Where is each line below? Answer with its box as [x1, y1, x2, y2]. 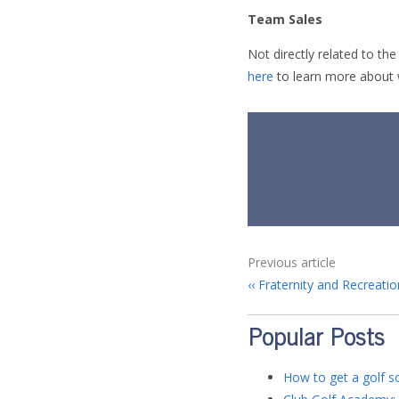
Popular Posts [248, 329, 385, 352]
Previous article [248, 254, 336, 271]
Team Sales [248, 11, 322, 28]
